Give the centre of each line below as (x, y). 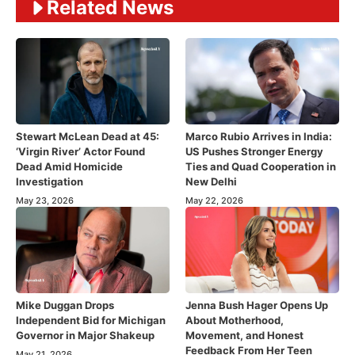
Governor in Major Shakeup (85, 336)
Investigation (50, 182)
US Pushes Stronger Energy (254, 152)
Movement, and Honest (244, 336)
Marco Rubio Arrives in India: (259, 137)
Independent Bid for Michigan (91, 321)
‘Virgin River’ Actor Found (80, 152)
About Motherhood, (235, 321)
